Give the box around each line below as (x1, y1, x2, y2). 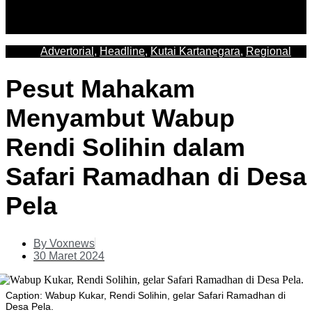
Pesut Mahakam (6, 75, 195, 104)
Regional (246, 45, 291, 58)
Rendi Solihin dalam (6, 133, 245, 162)
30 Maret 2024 (33, 250, 104, 263)
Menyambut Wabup (6, 104, 235, 133)
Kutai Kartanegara (150, 45, 240, 58)
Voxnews (47, 237, 95, 250)
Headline (100, 45, 145, 58)
